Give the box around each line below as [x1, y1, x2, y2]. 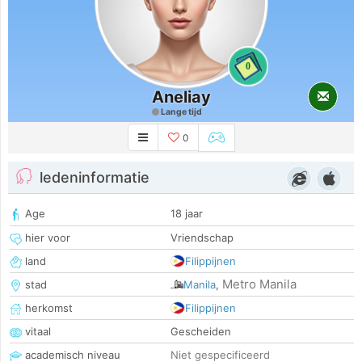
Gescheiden [170, 325, 231, 339]
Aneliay [151, 87, 211, 107]
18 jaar [170, 207, 203, 221]
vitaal [22, 325, 51, 339]
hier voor [22, 231, 70, 245]
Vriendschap [170, 231, 234, 245]
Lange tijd [158, 107, 202, 117]
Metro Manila [222, 276, 297, 293]
